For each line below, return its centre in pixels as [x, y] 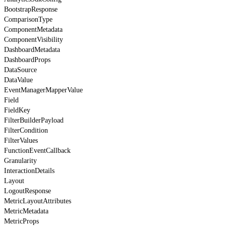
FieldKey [17, 110]
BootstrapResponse [31, 9]
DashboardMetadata [32, 49]
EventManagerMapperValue [43, 90]
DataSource [20, 70]
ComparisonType [28, 19]
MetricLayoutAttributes [38, 201]
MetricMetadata [26, 211]
